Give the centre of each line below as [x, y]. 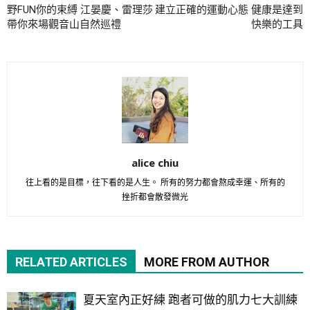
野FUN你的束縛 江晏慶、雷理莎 [80, 10]
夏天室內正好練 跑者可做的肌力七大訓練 [190, 300]
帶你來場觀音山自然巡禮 [64, 25]
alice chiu [155, 163]
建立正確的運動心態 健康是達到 [229, 10]
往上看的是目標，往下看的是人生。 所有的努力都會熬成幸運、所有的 [155, 183]
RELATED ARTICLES [71, 262]
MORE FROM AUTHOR [207, 262]
